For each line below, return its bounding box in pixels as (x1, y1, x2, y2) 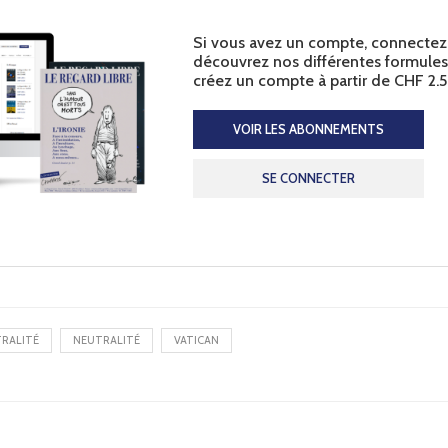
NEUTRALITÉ (73, 333, 140, 348)
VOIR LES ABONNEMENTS (232, 120, 384, 137)
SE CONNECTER (261, 169, 355, 186)
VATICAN (174, 333, 219, 348)
